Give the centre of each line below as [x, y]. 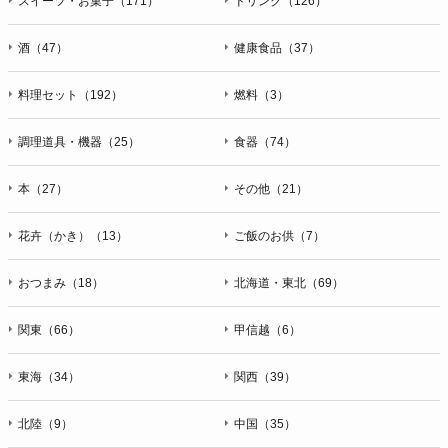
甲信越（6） [267, 329]
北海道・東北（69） [289, 282]
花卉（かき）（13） [73, 235]
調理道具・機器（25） [79, 141]
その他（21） [271, 188]
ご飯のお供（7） [279, 235]
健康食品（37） [277, 47]
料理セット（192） [70, 94]
